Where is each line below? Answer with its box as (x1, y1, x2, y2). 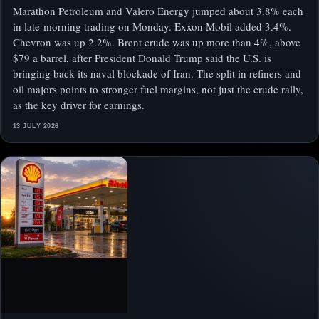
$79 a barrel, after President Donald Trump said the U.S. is (13, 51, 271, 66)
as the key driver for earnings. (13, 98, 145, 113)
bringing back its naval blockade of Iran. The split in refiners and (13, 66, 301, 81)
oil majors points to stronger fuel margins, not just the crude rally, (13, 82, 303, 97)
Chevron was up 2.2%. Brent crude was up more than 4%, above (13, 35, 300, 50)
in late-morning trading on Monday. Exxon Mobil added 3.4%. (13, 19, 291, 34)
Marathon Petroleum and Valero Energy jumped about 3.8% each (13, 4, 303, 19)
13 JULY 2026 (13, 122, 59, 130)
